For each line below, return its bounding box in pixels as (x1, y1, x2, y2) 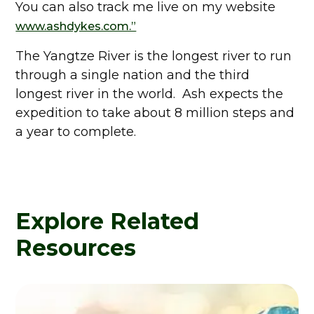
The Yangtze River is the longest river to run (15, 48, 292, 64)
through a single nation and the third (15, 67, 250, 83)
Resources (15, 234, 137, 261)
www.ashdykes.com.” (15, 20, 137, 33)
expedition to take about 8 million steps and (15, 105, 295, 121)
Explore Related (15, 207, 200, 235)
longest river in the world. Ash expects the (15, 86, 284, 102)
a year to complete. (15, 124, 137, 139)
